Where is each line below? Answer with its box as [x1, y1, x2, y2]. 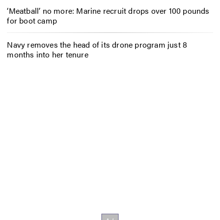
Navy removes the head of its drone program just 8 [7, 38, 188, 50]
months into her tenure [7, 48, 88, 60]
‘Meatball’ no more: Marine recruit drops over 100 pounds [7, 5, 210, 17]
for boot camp [7, 15, 57, 27]
